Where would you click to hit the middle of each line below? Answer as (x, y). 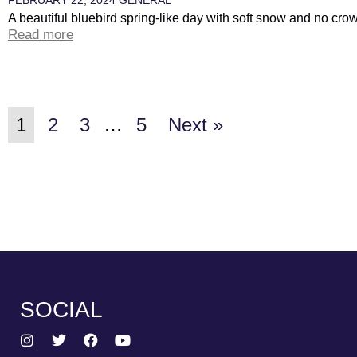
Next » (196, 124)
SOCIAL (61, 309)
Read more (41, 34)
